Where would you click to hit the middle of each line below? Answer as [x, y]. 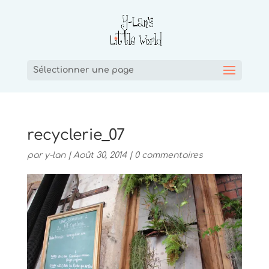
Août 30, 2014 [100, 155]
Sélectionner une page [83, 70]
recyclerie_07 [76, 135]
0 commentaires [168, 155]
